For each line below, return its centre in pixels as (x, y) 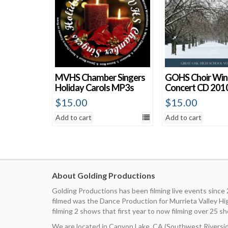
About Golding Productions (104, 176)
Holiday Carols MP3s (94, 88)
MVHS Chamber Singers (100, 78)
